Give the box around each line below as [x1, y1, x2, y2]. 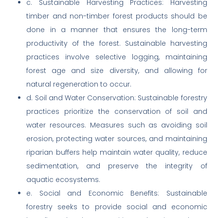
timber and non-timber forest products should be [26, 11, 207, 21]
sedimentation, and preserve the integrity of [26, 161, 207, 171]
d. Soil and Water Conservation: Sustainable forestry [26, 93, 207, 103]
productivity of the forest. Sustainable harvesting [26, 38, 207, 49]
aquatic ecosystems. [26, 175, 101, 185]
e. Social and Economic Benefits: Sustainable [26, 188, 207, 199]
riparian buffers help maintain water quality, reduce [26, 147, 207, 158]
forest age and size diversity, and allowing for [26, 66, 207, 76]
